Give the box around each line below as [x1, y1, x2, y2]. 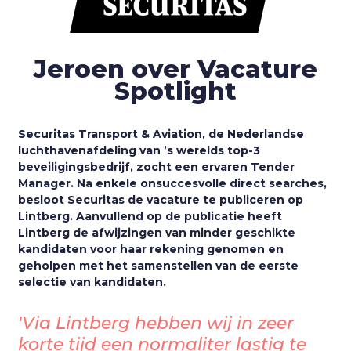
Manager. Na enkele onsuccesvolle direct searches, [18, 175, 327, 190]
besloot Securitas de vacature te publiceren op [18, 192, 304, 207]
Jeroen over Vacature [34, 53, 317, 84]
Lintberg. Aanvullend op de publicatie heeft [18, 208, 283, 223]
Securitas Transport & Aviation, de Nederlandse [18, 126, 305, 141]
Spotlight [114, 75, 237, 106]
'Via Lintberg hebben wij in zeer [18, 312, 295, 333]
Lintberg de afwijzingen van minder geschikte [18, 225, 296, 240]
